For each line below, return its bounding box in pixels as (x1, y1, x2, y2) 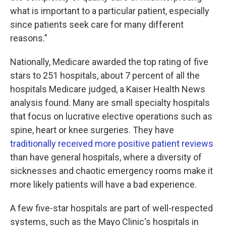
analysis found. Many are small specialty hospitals (10, 97, 210, 108)
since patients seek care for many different (10, 19, 184, 30)
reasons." (10, 33, 47, 43)
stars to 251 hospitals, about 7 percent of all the (10, 70, 200, 81)
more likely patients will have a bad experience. (10, 179, 197, 190)
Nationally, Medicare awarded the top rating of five (10, 56, 208, 67)
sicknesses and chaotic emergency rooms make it (10, 165, 213, 176)
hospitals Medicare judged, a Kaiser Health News (10, 84, 205, 94)
